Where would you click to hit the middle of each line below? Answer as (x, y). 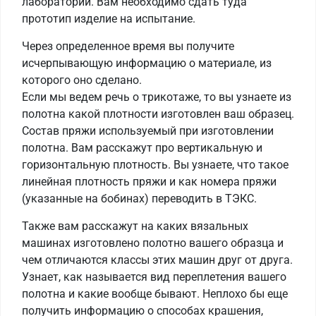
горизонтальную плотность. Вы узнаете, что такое (155, 165)
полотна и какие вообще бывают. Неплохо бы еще (155, 294)
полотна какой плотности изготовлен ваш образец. (158, 114)
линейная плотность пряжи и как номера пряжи (149, 182)
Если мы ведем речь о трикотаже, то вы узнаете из (157, 97)
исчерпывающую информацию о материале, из (147, 63)
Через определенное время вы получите (128, 47)
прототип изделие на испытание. (109, 19)
